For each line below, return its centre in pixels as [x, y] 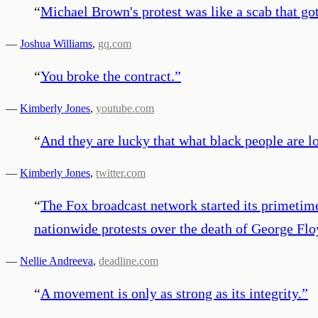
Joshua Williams [56, 43]
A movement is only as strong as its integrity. [171, 293]
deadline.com [128, 261]
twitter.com [121, 172]
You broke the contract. [108, 76]
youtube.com [125, 108]
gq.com [115, 43]
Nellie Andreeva [56, 261]
